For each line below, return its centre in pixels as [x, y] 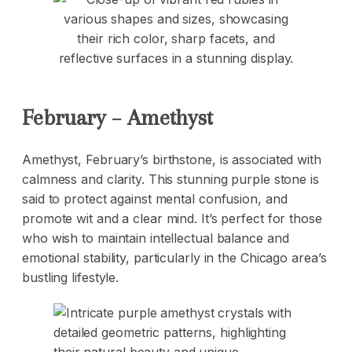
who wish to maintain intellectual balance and [156, 238]
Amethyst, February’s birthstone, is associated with [172, 159]
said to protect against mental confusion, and [155, 198]
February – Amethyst [118, 118]
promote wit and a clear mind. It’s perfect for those [172, 218]
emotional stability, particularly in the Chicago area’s [174, 257]
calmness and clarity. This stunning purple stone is [170, 179]
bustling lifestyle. [71, 277]
